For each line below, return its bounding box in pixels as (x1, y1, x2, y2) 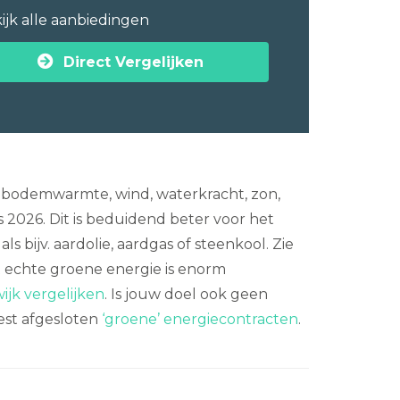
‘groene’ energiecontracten (102, 311, 298, 328)
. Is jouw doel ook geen (104, 286, 268, 303)
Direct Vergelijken (63, 53, 204, 71)
